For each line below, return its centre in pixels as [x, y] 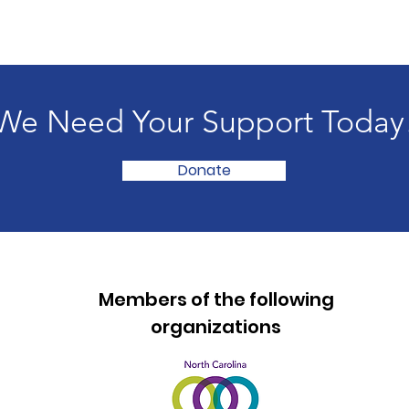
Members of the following [216, 299]
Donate [204, 170]
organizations [216, 327]
